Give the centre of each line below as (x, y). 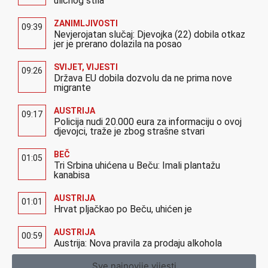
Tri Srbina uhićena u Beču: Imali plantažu (137, 165)
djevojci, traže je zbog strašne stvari (129, 131)
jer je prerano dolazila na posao (118, 44)
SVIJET (68, 67)
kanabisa (72, 175)
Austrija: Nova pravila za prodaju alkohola (138, 243)
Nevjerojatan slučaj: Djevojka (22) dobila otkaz (150, 34)
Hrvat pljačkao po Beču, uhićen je (123, 209)
